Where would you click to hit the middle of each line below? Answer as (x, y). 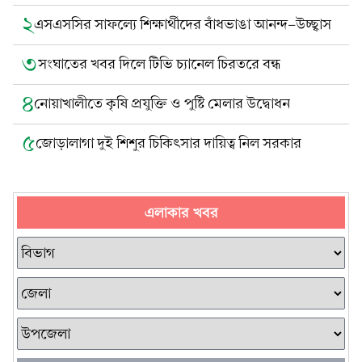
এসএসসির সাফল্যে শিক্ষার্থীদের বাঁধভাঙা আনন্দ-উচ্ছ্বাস (183, 25)
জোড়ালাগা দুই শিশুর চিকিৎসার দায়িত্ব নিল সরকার (168, 143)
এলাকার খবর (181, 213)
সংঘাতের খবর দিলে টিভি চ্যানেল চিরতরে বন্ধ (159, 64)
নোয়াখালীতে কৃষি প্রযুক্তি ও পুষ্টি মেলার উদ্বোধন (162, 104)
